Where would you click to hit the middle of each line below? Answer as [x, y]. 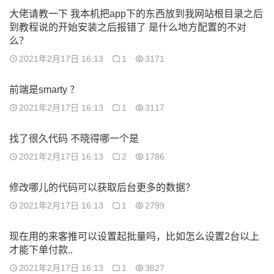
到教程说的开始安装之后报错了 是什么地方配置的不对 [128, 27]
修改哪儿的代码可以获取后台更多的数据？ [102, 187]
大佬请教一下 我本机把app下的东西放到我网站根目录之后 [136, 14]
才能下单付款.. [41, 250]
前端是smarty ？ [44, 90]
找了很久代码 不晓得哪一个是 [74, 139]
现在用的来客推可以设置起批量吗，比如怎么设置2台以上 [134, 236]
